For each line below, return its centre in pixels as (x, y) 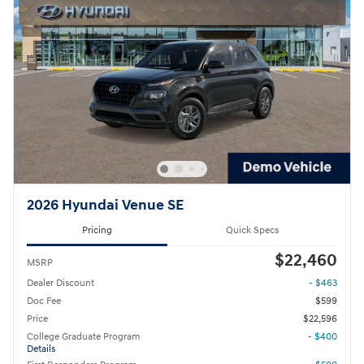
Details (41, 349)
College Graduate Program (84, 336)
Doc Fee (44, 301)
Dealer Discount (61, 283)
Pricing (97, 230)
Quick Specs (252, 230)
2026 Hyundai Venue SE (105, 206)
